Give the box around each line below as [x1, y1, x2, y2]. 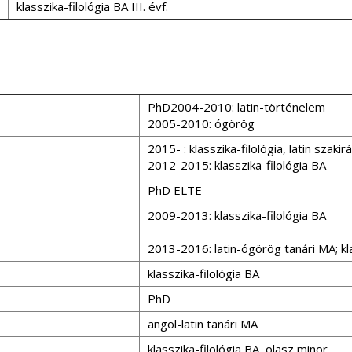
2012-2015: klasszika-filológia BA [148, 157, 326, 173]
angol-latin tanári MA [148, 316, 258, 332]
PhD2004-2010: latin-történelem [148, 99, 325, 115]
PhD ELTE [148, 182, 202, 198]
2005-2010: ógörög [148, 115, 255, 131]
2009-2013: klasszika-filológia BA [148, 207, 326, 223]
